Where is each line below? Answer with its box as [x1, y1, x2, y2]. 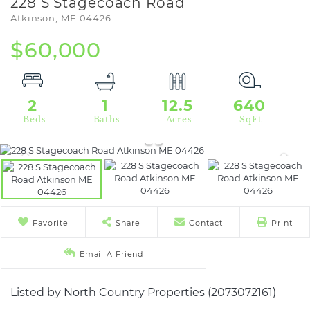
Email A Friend [79, 248, 144, 259]
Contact [189, 217, 223, 228]
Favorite [33, 217, 69, 228]
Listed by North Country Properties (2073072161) [10, 285, 276, 299]
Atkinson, [10, 12, 61, 24]
